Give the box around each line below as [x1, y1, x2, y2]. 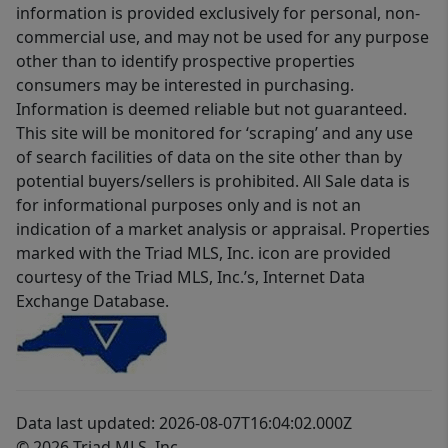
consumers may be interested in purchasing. [16, 74, 354, 97]
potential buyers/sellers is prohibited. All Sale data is [16, 170, 410, 193]
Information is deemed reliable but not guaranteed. [16, 98, 407, 121]
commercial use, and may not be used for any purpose [16, 26, 429, 49]
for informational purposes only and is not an [16, 194, 361, 217]
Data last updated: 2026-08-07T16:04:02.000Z [16, 412, 352, 435]
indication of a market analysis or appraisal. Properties [16, 218, 430, 241]
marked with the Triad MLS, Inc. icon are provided [16, 242, 391, 265]
